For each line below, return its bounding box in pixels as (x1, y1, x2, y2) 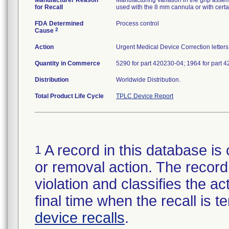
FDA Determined (35, 20, 83, 27)
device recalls (35, 210, 125, 226)
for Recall (35, 4, 63, 11)
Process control (116, 20, 159, 27)
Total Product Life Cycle (35, 93, 104, 100)
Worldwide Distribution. (116, 76, 180, 83)
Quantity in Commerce (35, 60, 100, 67)
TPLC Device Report (116, 93, 173, 100)
